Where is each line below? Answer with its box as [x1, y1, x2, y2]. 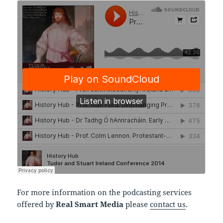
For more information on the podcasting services [17, 187, 192, 197]
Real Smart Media [56, 199, 124, 209]
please [123, 199, 150, 209]
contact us [150, 199, 186, 209]
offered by [17, 199, 56, 209]
